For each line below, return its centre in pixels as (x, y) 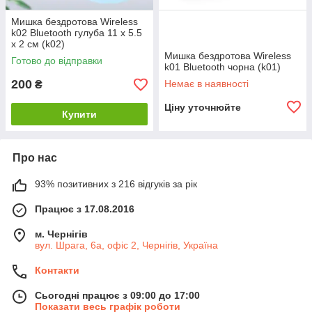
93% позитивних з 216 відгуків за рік (116, 184)
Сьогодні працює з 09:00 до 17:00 (117, 295)
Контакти (57, 270)
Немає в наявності (206, 84)
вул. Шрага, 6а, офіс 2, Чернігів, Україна (126, 245)
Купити (79, 114)
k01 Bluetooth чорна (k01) (223, 67)
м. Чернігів (61, 234)
